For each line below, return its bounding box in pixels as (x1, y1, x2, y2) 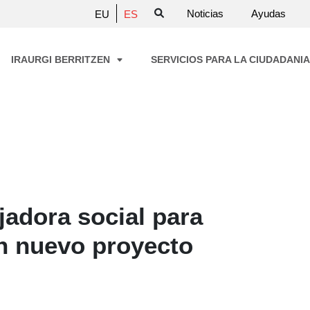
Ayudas (251, 7, 286, 19)
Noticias (187, 7, 224, 19)
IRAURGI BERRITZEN (11, 54, 113, 66)
